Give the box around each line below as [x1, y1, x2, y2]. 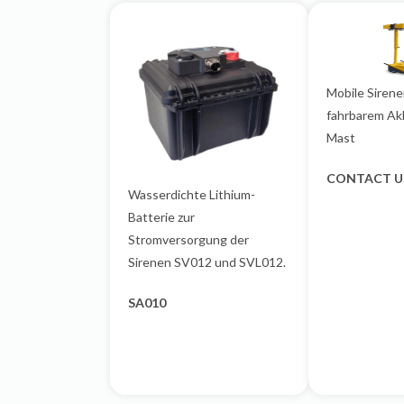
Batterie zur [128, 209, 195, 225]
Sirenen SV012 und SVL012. [128, 254, 286, 270]
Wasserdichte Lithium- [128, 187, 255, 202]
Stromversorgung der [128, 232, 249, 247]
